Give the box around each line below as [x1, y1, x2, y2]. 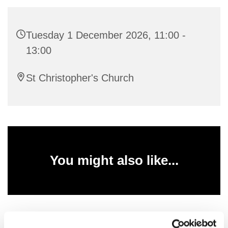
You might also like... [49, 152, 179, 168]
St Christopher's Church [26, 72, 134, 83]
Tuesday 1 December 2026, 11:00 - [26, 29, 186, 41]
